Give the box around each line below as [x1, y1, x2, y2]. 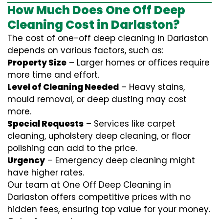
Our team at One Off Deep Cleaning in [7, 179, 171, 191]
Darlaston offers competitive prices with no [7, 191, 191, 203]
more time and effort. [7, 69, 99, 81]
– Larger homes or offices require [66, 57, 210, 68]
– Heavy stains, [119, 81, 185, 93]
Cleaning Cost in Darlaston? [7, 17, 179, 33]
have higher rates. [7, 167, 84, 178]
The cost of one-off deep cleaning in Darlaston [7, 32, 208, 44]
